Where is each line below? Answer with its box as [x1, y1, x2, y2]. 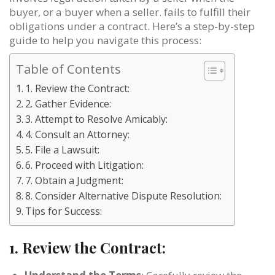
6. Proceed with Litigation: [25, 158, 144, 172]
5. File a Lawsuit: [25, 142, 100, 157]
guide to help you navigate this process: [9, 33, 201, 47]
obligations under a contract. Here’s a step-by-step [9, 18, 255, 33]
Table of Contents [16, 60, 121, 77]
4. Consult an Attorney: [25, 127, 130, 141]
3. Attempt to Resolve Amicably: [25, 112, 168, 126]
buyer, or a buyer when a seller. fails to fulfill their [9, 4, 250, 19]
